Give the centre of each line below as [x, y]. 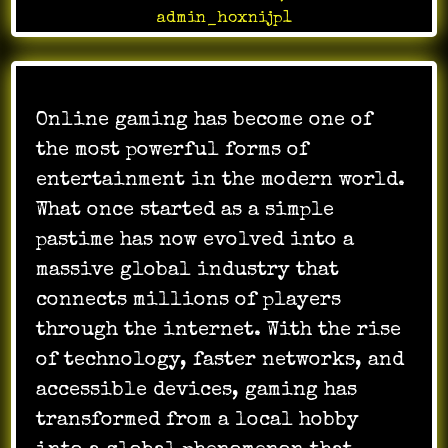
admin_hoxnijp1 [224, 18]
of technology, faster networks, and [220, 360]
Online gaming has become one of [205, 120]
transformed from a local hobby [198, 420]
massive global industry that [188, 270]
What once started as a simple [185, 210]
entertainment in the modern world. [221, 180]
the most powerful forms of [173, 150]
